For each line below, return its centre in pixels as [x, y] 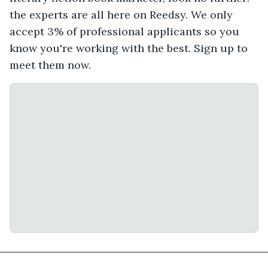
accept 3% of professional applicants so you [124, 32]
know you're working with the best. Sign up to [129, 48]
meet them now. [50, 65]
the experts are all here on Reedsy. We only [121, 15]
